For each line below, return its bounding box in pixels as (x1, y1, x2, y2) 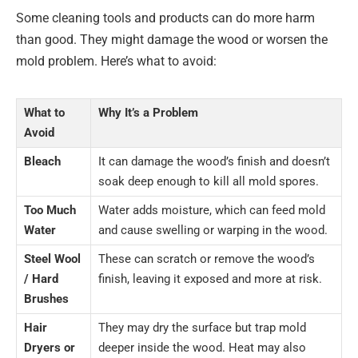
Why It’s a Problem (98, 105, 198, 120)
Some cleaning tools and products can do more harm (16, 10, 315, 26)
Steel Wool (24, 251, 81, 266)
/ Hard (24, 271, 58, 286)
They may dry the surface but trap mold (98, 320, 306, 335)
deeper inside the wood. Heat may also (98, 340, 306, 355)
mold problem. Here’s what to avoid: (16, 53, 217, 69)
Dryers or (24, 340, 75, 355)
